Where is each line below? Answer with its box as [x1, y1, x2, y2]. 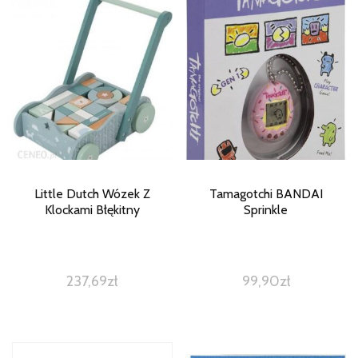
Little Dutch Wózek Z [34, 185, 150, 201]
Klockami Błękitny [44, 201, 140, 217]
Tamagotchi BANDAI [209, 185, 323, 201]
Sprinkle [244, 201, 288, 217]
